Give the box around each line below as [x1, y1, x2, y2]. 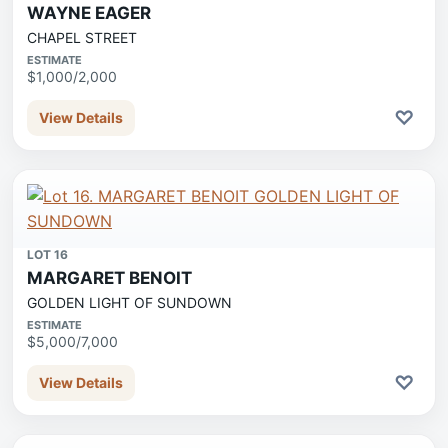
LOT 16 [27, 247, 68, 262]
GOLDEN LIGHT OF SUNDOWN [27, 294, 232, 311]
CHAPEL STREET [27, 29, 137, 46]
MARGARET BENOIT [27, 268, 192, 288]
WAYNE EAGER [27, 3, 151, 23]
